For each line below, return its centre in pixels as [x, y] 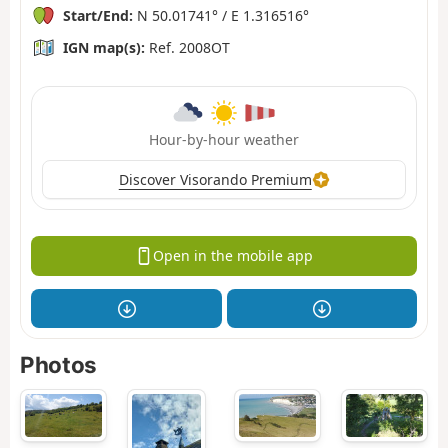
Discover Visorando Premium [215, 179]
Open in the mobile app [232, 256]
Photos [58, 365]
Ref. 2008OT [187, 47]
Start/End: [98, 15]
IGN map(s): [104, 47]
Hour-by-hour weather [224, 139]
